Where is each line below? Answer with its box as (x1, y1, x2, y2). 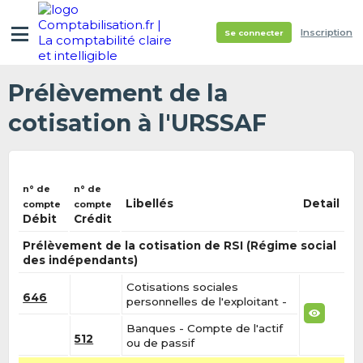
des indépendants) (23, 253, 139, 267)
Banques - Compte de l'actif (126, 321, 284, 335)
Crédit (74, 211, 113, 225)
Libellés (126, 196, 174, 210)
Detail (303, 196, 340, 210)
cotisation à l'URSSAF (7, 109, 267, 137)
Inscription (301, 27, 352, 38)
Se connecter (224, 28, 284, 37)
